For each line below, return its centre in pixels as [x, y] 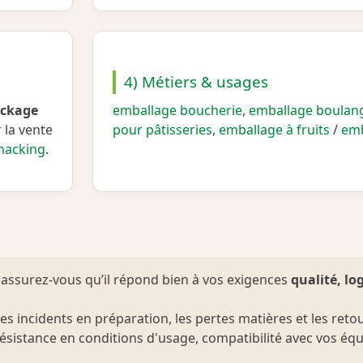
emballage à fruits [274, 129]
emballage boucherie [177, 110]
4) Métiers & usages [196, 81]
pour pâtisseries [162, 129]
